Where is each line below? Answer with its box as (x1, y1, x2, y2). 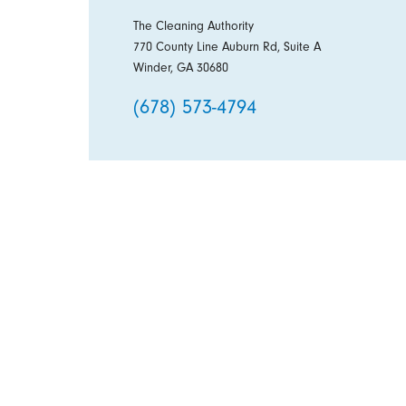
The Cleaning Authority (132, 18, 254, 34)
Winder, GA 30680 (132, 60, 228, 75)
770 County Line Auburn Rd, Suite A (132, 39, 321, 54)
